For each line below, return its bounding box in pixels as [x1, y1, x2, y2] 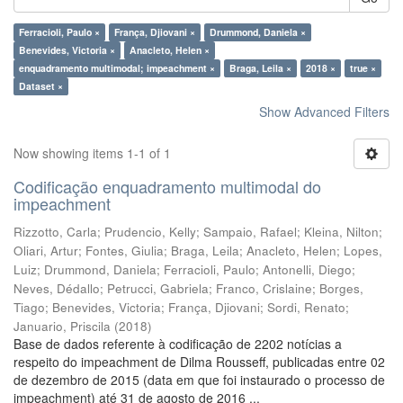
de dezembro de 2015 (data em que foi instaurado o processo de [13, 371, 385, 389]
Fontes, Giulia [85, 242, 164, 259]
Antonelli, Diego [263, 261, 352, 278]
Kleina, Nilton [304, 223, 379, 240]
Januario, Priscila [13, 318, 111, 335]
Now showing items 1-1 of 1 [13, 144, 171, 162]
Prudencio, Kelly [104, 223, 196, 240]
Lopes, [344, 242, 382, 259]
